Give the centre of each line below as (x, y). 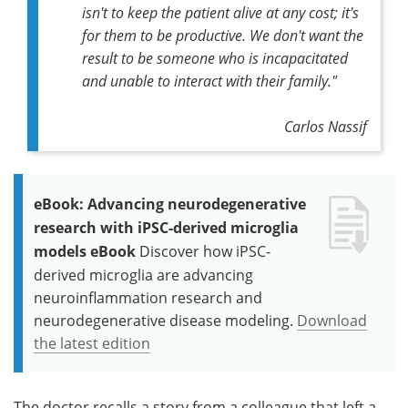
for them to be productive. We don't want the (223, 35)
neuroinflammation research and (148, 297)
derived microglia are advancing (143, 274)
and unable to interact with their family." (209, 80)
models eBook (85, 251)
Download (332, 320)
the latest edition (92, 342)
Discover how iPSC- (205, 250)
